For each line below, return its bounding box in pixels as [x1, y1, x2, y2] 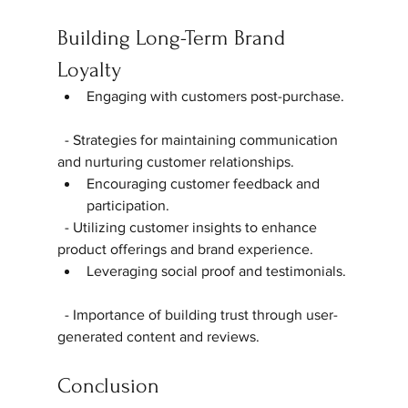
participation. [86, 197, 177, 213]
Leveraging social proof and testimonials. [86, 262, 350, 279]
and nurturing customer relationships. [56, 153, 301, 169]
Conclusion [56, 372, 159, 398]
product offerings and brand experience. [56, 240, 321, 257]
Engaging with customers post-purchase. [86, 87, 348, 104]
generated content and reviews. [56, 328, 267, 344]
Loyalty [56, 56, 121, 82]
